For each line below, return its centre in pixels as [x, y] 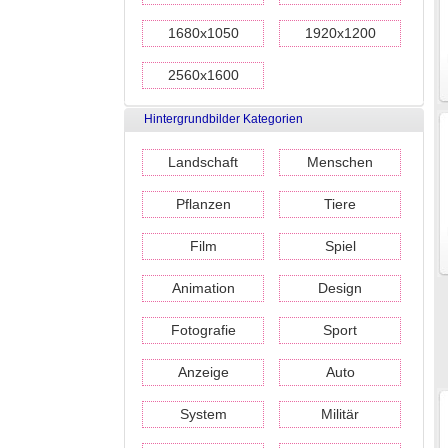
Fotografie [203, 330]
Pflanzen [203, 204]
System [203, 414]
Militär [340, 414]
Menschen [340, 162]
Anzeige [203, 372]
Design [340, 288]
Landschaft [203, 162]
